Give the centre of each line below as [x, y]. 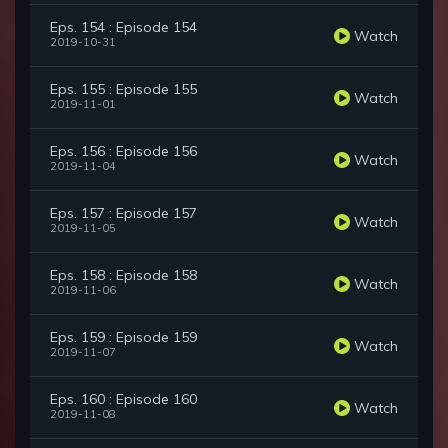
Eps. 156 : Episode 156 [123, 151]
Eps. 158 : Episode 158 [123, 275]
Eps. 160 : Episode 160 [123, 399]
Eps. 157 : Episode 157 [123, 213]
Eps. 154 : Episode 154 [123, 27]
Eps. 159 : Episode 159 [123, 337]
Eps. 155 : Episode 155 [123, 89]
